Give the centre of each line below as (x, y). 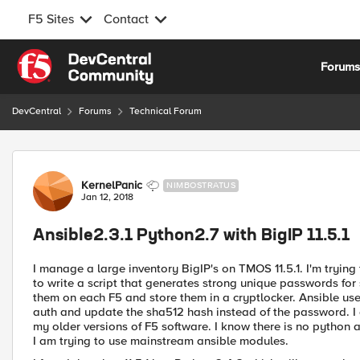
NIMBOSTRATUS (201, 185)
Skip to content (69, 58)
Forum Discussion (98, 160)
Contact (126, 19)
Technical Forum (166, 111)
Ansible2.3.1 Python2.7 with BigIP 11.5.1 (191, 236)
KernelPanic (112, 185)
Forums (95, 111)
